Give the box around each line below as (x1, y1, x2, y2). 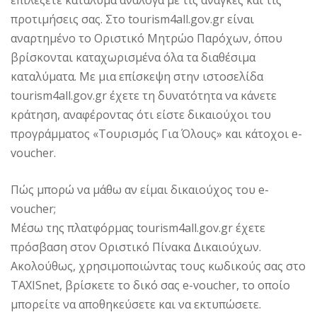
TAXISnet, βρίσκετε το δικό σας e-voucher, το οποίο (11, 277, 290, 293)
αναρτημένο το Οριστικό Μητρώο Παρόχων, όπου (11, 30, 282, 46)
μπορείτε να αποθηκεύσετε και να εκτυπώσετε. (11, 296, 261, 312)
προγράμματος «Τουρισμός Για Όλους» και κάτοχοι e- (11, 125, 302, 142)
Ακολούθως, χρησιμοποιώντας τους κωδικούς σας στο (11, 258, 306, 274)
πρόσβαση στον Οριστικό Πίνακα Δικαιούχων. (11, 238, 261, 255)
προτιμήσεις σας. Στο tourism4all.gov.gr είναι (11, 11, 254, 27)
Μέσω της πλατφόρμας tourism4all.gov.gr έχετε (11, 219, 265, 236)
